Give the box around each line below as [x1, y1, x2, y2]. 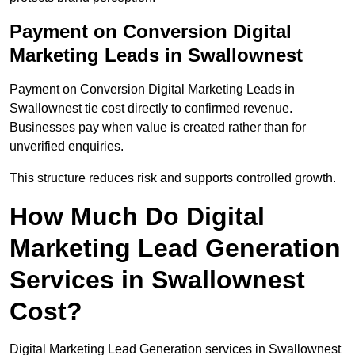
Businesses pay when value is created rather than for [10, 120, 306, 135]
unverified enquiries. [10, 139, 124, 154]
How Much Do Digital [10, 202, 265, 231]
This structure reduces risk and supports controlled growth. [10, 171, 336, 185]
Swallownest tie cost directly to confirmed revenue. [10, 101, 292, 116]
